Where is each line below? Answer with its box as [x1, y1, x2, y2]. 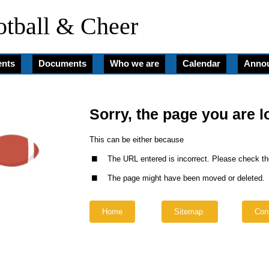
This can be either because [89, 135, 184, 144]
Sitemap [174, 207, 203, 216]
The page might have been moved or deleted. [107, 174, 265, 183]
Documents [38, 58, 86, 68]
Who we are [110, 58, 159, 68]
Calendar [183, 58, 220, 68]
